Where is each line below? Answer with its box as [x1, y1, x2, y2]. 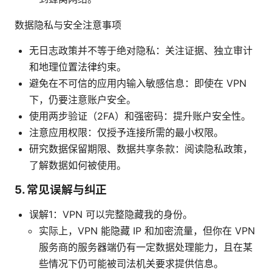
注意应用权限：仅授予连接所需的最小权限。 [29, 126, 223, 139]
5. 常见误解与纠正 [15, 183, 107, 197]
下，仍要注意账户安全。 [29, 93, 136, 106]
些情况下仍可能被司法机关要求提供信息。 [39, 257, 223, 270]
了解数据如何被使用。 [29, 159, 126, 172]
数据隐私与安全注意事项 [15, 19, 121, 32]
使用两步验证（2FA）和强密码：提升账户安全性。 [29, 110, 251, 123]
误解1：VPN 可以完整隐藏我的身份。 [29, 208, 192, 221]
